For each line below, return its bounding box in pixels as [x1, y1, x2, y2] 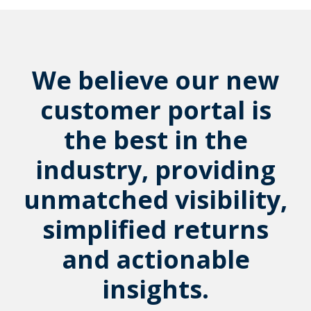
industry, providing [35, 153, 276, 187]
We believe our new [32, 63, 279, 98]
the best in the [63, 123, 248, 158]
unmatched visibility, [24, 183, 287, 217]
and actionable [61, 242, 250, 277]
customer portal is [40, 93, 271, 128]
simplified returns [42, 212, 269, 247]
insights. [102, 272, 209, 307]
